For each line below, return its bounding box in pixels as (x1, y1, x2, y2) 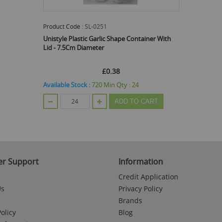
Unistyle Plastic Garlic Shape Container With (43, 34, 171, 43)
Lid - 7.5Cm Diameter (43, 43, 104, 52)
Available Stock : (43, 80, 92, 89)
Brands (118, 195, 142, 205)
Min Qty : (103, 80, 132, 89)
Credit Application (118, 171, 178, 181)
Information (118, 156, 163, 167)
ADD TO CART (114, 97, 158, 105)
